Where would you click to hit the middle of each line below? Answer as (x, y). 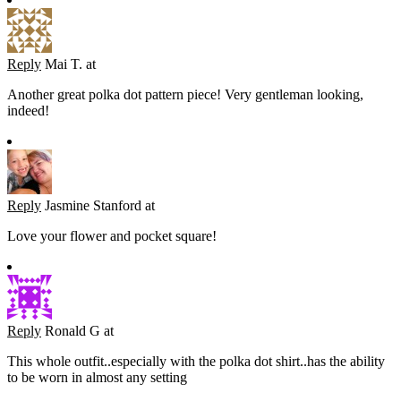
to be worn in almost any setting (97, 378)
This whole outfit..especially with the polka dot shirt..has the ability (196, 362)
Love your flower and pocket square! (112, 236)
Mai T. (64, 64)
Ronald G (73, 331)
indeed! (28, 111)
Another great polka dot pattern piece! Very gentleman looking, (185, 95)
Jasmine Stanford (93, 206)
